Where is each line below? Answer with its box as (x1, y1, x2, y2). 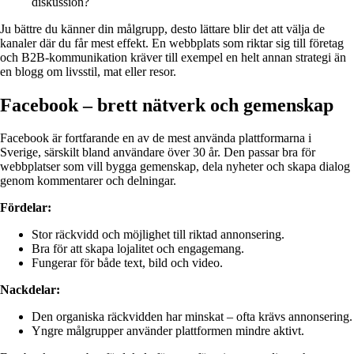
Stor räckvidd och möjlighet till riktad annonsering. (32, 228, 284, 242)
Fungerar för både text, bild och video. (32, 256, 223, 270)
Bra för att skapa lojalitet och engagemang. (32, 242, 244, 256)
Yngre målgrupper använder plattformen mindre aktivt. (32, 324, 304, 338)
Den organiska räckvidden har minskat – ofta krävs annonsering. (32, 310, 352, 324)
